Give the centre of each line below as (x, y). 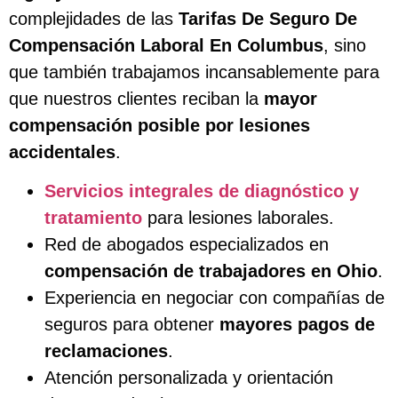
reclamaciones (106, 351)
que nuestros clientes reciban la (136, 98)
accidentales (62, 151)
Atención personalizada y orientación (189, 378)
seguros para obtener (132, 325)
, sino (345, 45)
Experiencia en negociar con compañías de (215, 298)
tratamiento (93, 218)
